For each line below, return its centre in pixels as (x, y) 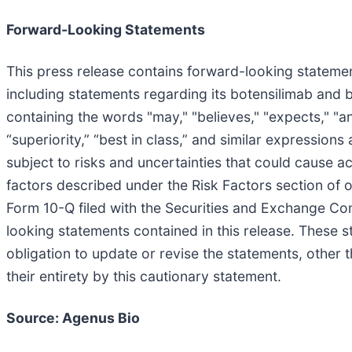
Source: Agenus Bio (73, 317)
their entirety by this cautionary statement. (144, 276)
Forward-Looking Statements (106, 29)
